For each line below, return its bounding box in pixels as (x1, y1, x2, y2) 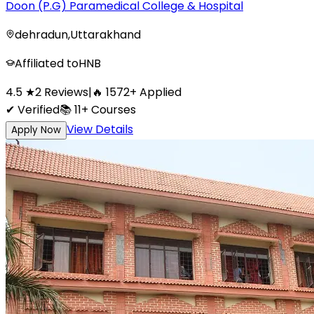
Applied (137, 83, 182, 100)
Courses (88, 101, 136, 118)
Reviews (44, 83, 88, 100)
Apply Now (11, 123, 61, 137)
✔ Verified (6, 101, 60, 118)
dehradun (15, 26, 68, 43)
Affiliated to (15, 55, 78, 71)
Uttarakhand (70, 26, 141, 43)
